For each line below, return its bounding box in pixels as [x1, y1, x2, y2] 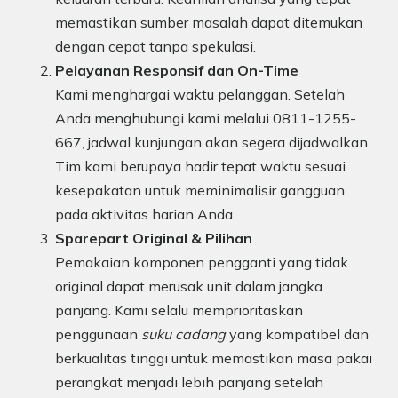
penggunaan [55, 325, 141, 344]
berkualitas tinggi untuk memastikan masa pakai [55, 349, 372, 368]
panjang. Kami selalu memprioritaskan [55, 301, 303, 320]
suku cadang [141, 325, 226, 344]
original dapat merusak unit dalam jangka [55, 277, 322, 296]
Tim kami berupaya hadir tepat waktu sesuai [55, 157, 346, 176]
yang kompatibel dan [226, 325, 369, 344]
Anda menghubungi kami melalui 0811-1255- [55, 109, 356, 128]
